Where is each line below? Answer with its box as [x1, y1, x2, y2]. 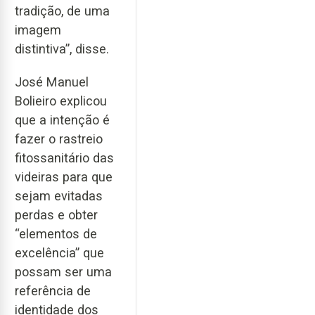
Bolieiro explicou [15, 93, 107, 108]
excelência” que [15, 245, 104, 260]
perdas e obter [15, 207, 98, 222]
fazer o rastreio [15, 131, 103, 146]
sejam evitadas [15, 188, 103, 203]
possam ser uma [15, 264, 112, 279]
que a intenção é [15, 112, 110, 127]
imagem [15, 22, 61, 38]
